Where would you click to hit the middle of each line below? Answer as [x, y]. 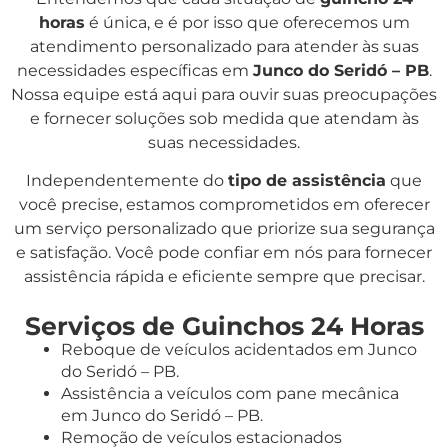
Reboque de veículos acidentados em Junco [239, 349]
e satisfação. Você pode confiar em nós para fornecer [224, 253]
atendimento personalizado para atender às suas [224, 46]
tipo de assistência [307, 181]
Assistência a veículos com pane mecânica [230, 393]
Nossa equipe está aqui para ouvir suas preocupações [224, 94]
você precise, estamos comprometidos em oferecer [224, 205]
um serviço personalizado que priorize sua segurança [224, 229]
